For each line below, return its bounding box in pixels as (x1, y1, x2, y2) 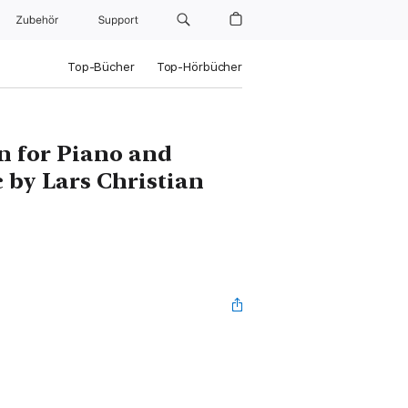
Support (97, 14, 141, 26)
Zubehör (16, 14, 63, 26)
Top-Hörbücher (156, 60, 242, 74)
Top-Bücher (66, 60, 135, 74)
